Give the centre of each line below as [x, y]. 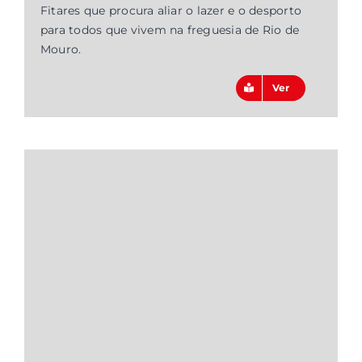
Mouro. [61, 50]
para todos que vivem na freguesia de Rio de [170, 30]
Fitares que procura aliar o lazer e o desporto [171, 11]
